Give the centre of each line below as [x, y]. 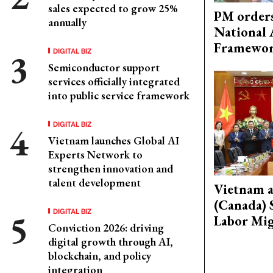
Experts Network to [95, 154]
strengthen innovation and [111, 168]
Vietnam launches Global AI [114, 140]
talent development [94, 183]
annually [67, 22]
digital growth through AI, [111, 242]
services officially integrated [114, 81]
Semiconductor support [104, 67]
